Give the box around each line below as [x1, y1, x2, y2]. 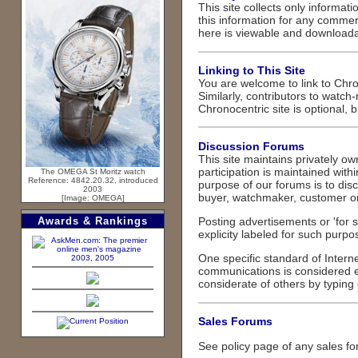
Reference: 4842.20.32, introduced [27, 175, 158, 185]
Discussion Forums [198, 139, 304, 153]
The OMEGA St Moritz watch [40, 166, 145, 176]
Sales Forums [198, 315, 272, 328]
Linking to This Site [198, 63, 305, 77]
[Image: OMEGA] [61, 193, 125, 202]
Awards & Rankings [38, 215, 148, 227]
